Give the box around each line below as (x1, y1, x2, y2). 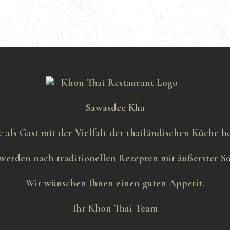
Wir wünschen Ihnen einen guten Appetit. (26, 177, 204, 189)
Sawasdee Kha (85, 101, 145, 114)
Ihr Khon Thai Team (72, 202, 158, 215)
